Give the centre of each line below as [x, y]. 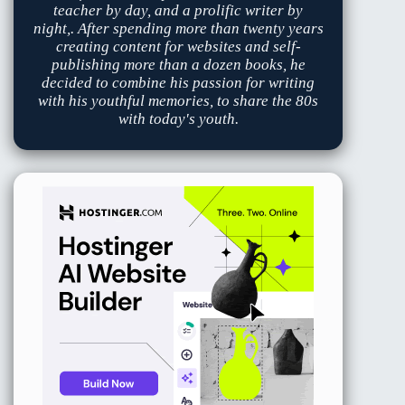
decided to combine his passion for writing [179, 83]
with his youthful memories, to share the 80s [179, 101]
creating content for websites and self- [178, 47]
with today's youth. [178, 119]
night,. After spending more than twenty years [178, 29]
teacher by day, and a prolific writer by [179, 11]
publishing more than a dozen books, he [178, 65]
